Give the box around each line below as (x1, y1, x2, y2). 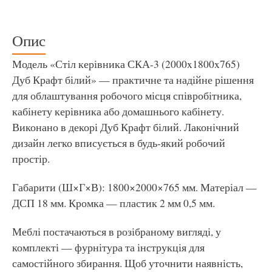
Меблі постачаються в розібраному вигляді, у (12, 223, 221, 239)
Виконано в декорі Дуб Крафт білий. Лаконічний (12, 119, 239, 134)
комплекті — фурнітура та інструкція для (12, 239, 205, 254)
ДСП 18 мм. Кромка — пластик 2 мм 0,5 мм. (12, 195, 215, 210)
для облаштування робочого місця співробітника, (12, 87, 242, 103)
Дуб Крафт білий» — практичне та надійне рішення (12, 72, 254, 87)
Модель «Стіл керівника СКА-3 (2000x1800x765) (12, 56, 240, 71)
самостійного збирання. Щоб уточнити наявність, (12, 255, 243, 270)
